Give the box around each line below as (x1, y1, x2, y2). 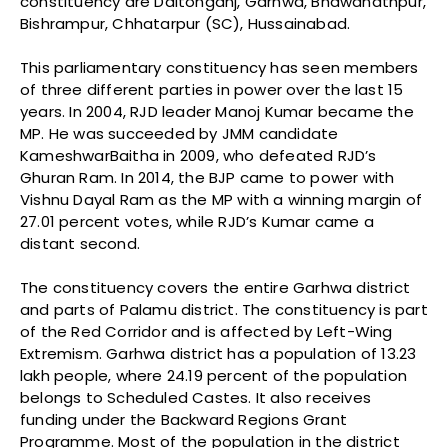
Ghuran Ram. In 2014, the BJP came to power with (20, 167, 395, 189)
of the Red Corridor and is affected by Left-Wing (20, 321, 393, 343)
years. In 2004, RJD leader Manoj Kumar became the (20, 101, 414, 123)
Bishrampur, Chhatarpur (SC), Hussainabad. (20, 13, 351, 35)
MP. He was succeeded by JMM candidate (20, 123, 339, 145)
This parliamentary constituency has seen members (20, 57, 419, 79)
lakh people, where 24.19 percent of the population (20, 365, 408, 387)
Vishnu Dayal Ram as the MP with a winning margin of (20, 189, 423, 211)
